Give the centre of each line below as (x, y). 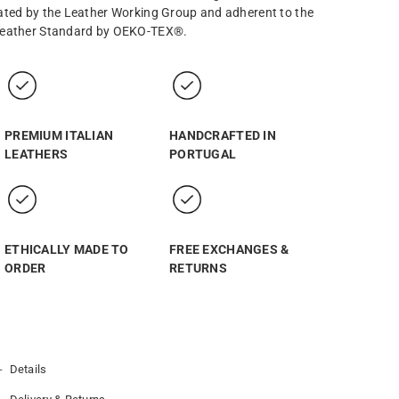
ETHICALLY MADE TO (67, 249)
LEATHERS (37, 154)
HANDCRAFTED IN (223, 135)
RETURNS (198, 268)
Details (27, 369)
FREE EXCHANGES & (229, 249)
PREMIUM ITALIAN (59, 135)
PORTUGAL (203, 154)
